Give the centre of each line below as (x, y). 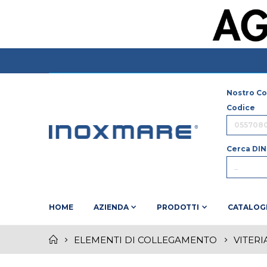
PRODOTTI (178, 207)
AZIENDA (111, 207)
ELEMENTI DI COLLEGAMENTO (145, 240)
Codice (241, 108)
